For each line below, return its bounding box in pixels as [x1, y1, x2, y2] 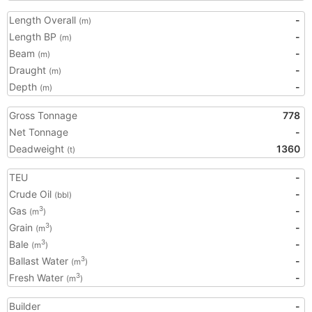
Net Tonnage [9, 126, 68, 138]
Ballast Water [9, 255, 71, 267]
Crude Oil [9, 188, 54, 200]
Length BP [9, 31, 59, 42]
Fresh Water [9, 272, 66, 283]
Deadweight [9, 143, 67, 155]
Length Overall [9, 14, 79, 26]
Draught [9, 64, 49, 76]
